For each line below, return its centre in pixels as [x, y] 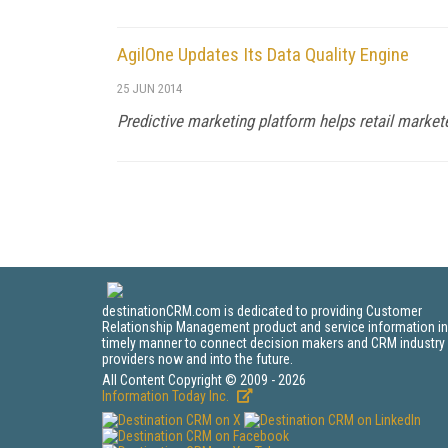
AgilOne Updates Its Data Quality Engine [263, 54]
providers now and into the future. [197, 359]
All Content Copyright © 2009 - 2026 [204, 380]
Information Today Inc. [167, 396]
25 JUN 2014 [149, 88]
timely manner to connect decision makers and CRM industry [273, 343]
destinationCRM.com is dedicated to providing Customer [262, 311]
